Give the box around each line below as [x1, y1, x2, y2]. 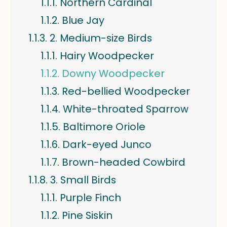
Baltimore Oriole [63, 120, 145, 134]
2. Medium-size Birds [50, 31, 152, 45]
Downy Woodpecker [62, 66, 165, 81]
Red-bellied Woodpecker [62, 84, 190, 98]
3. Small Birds [50, 173, 116, 187]
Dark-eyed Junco [62, 137, 152, 152]
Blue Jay [62, 13, 104, 27]
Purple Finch [60, 191, 121, 205]
